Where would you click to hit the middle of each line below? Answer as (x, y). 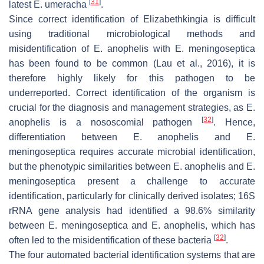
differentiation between (71, 137)
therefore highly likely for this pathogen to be (132, 78)
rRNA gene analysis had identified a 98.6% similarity (132, 210)
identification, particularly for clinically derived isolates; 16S (132, 196)
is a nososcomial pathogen (126, 122)
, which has (230, 225)
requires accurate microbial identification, (165, 151)
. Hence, (235, 122)
